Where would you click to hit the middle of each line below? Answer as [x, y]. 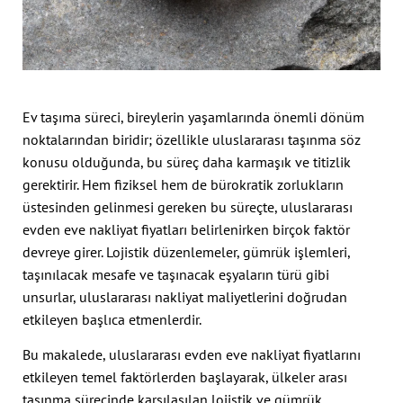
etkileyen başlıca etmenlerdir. [112, 319]
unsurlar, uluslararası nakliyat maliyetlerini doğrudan [185, 297]
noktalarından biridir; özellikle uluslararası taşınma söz [192, 139]
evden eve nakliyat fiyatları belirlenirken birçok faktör [186, 229]
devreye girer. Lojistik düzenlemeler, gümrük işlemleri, [186, 252]
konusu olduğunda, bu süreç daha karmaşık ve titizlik [187, 162]
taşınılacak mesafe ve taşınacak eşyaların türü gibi [176, 274]
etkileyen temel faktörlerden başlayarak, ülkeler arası [185, 377]
